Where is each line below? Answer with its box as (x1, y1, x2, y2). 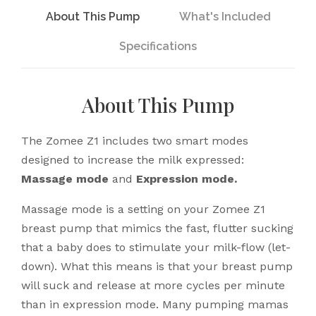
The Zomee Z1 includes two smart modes (21, 134, 248, 148)
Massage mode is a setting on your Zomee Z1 (21, 202, 265, 217)
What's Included (178, 10, 271, 24)
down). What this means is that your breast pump (21, 260, 293, 274)
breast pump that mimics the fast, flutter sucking (21, 221, 293, 236)
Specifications (119, 39, 197, 54)
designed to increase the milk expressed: (21, 153, 244, 167)
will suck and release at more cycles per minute (21, 279, 285, 293)
